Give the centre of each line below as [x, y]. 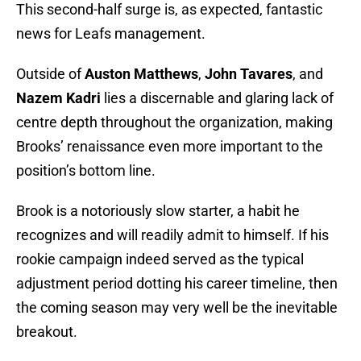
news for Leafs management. [111, 34]
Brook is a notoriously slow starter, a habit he [158, 211]
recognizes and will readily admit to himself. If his [172, 235]
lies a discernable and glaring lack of [217, 98]
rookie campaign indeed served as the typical [160, 259]
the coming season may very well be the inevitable [177, 308]
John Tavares [249, 74]
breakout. [47, 332]
